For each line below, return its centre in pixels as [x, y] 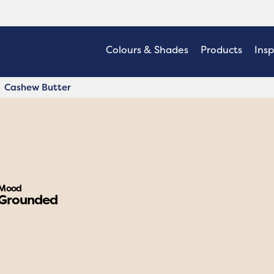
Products [221, 50]
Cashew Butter [38, 87]
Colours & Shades [147, 50]
